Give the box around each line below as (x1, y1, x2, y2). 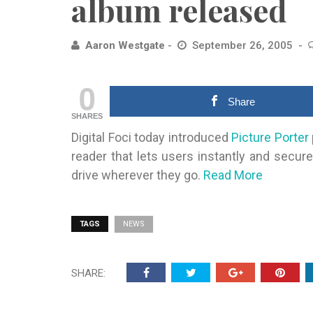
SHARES (71, 112, 103, 120)
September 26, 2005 (192, 39, 296, 52)
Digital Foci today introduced (71, 130, 232, 145)
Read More (203, 168, 265, 182)
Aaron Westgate (85, 39, 165, 52)
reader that (71, 149, 133, 163)
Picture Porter (231, 130, 309, 145)
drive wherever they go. (71, 168, 203, 182)
